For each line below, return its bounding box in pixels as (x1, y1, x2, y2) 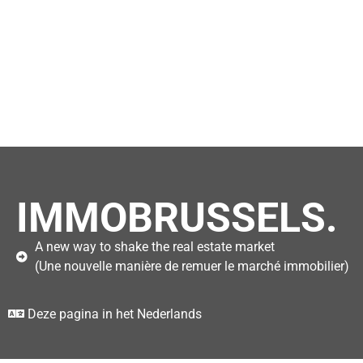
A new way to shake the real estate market (34, 238, 275, 254)
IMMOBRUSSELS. (16, 194, 338, 241)
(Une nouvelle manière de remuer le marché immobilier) (34, 258, 349, 274)
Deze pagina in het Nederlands (28, 305, 202, 322)
